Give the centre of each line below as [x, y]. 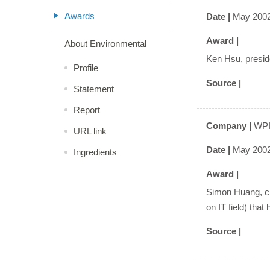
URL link [90, 131]
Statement [94, 89]
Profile [86, 68]
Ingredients [95, 152]
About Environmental [105, 44]
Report [87, 110]
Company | [230, 126]
